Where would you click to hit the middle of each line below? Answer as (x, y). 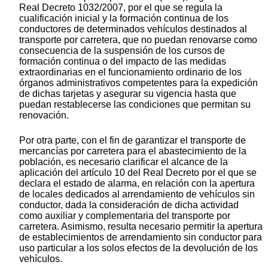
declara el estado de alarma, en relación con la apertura (137, 184)
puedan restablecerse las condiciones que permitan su (135, 105)
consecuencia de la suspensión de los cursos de (122, 51)
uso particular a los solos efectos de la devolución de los (138, 248)
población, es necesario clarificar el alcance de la (124, 162)
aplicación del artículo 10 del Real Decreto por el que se (138, 173)
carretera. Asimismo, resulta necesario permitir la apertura (141, 227)
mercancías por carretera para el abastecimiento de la (133, 151)
